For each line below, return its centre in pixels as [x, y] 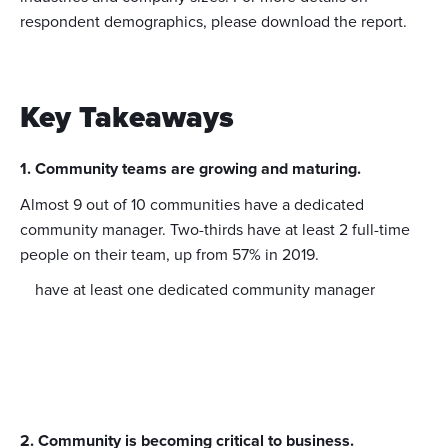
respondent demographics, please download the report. [213, 22]
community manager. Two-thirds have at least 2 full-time [215, 230]
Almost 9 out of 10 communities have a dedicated [192, 205]
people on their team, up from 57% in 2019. [169, 255]
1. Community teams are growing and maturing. [190, 169]
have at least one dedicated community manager [205, 290]
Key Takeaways [127, 118]
